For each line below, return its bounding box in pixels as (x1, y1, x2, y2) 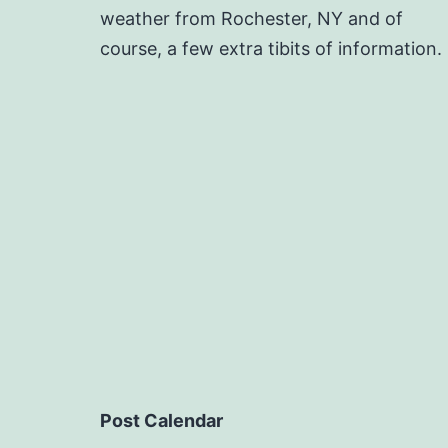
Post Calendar (100, 410, 223, 431)
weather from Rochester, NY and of (100, 8, 403, 29)
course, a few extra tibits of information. (100, 38, 442, 59)
